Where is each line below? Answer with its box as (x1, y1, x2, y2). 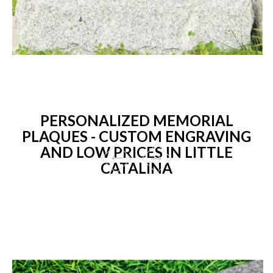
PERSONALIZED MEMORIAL (40, 111, 233, 129)
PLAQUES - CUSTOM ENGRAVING (22, 127, 251, 145)
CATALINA (101, 158, 172, 177)
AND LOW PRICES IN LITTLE (40, 143, 233, 161)
